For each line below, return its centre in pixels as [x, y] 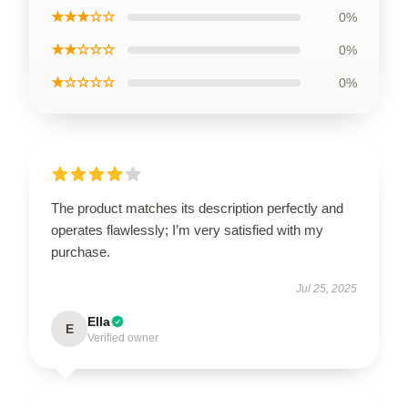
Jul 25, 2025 [326, 289]
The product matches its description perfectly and [197, 208]
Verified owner [123, 338]
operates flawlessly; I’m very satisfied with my [187, 230]
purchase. [81, 252]
